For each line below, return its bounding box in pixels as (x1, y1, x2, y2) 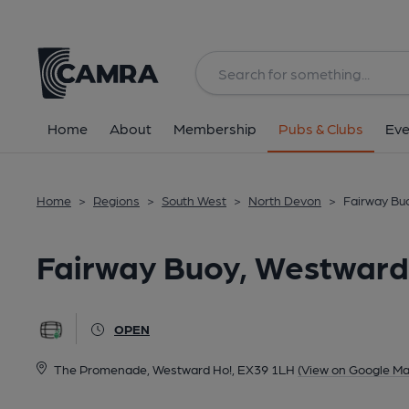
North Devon (248, 193, 321, 207)
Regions (93, 193, 140, 207)
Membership (173, 120, 257, 137)
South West (162, 193, 226, 207)
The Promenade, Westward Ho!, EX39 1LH (53, 362, 295, 376)
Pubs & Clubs (278, 120, 363, 137)
